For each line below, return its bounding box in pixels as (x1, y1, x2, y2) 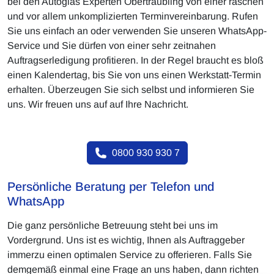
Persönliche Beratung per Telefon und (7, 180, 214, 194)
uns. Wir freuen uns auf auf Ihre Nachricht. (7, 99, 188, 110)
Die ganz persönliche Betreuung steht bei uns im (7, 220, 218, 231)
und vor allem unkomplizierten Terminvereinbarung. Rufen (7, 11, 258, 22)
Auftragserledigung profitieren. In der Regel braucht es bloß (7, 55, 264, 66)
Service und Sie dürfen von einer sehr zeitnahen (7, 40, 216, 51)
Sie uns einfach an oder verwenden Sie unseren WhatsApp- (7, 26, 267, 37)
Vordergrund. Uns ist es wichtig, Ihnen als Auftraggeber (7, 235, 245, 246)
